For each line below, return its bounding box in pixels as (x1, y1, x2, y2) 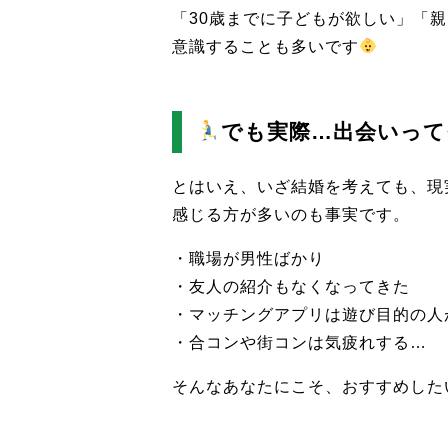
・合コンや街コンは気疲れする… (172, 334, 427, 352)
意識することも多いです (172, 38, 359, 56)
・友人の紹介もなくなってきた (172, 278, 410, 296)
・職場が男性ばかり (172, 250, 325, 268)
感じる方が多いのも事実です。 (172, 206, 410, 224)
